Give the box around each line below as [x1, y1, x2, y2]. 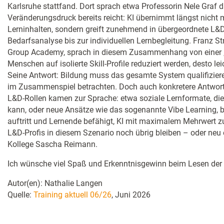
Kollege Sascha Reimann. [7, 139, 97, 149]
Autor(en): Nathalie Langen [7, 178, 102, 188]
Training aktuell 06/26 [33, 189, 111, 199]
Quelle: [7, 189, 33, 199]
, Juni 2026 [111, 189, 150, 199]
